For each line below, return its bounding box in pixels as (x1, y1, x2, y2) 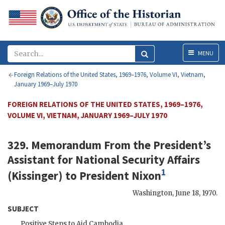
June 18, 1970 (175, 188, 216, 197)
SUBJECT (8, 203, 39, 213)
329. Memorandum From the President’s (8, 138, 211, 153)
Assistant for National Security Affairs (8, 152, 200, 167)
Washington (133, 188, 172, 197)
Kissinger (12, 168, 58, 183)
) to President (58, 168, 132, 183)
